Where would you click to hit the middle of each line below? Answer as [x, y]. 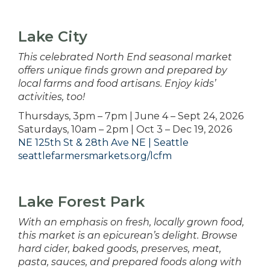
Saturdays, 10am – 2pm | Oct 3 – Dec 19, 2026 [125, 130]
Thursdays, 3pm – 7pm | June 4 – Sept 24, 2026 [131, 116]
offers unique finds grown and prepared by [123, 71]
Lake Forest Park [81, 202]
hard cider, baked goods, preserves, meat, [120, 249]
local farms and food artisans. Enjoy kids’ [117, 84]
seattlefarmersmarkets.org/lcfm [95, 156]
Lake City [53, 37]
